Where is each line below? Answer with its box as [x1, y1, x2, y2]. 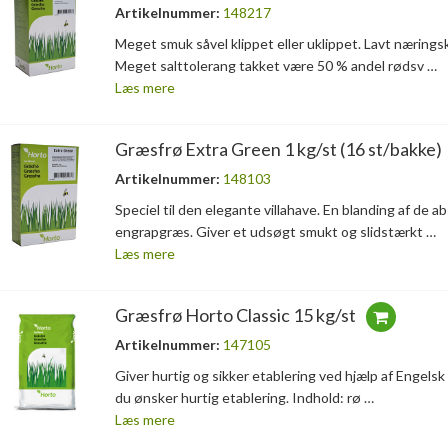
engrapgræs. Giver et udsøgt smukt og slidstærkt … [114, 223, 436, 241]
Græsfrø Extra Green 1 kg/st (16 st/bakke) [114, 138, 442, 161]
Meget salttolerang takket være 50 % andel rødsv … [114, 57, 437, 75]
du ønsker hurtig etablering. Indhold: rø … [114, 389, 374, 407]
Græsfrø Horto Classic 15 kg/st [114, 304, 356, 327]
